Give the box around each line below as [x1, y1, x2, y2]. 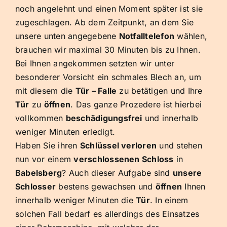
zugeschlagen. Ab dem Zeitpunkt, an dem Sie [15, 17, 194, 28]
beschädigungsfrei [65, 113, 142, 124]
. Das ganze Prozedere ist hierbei [70, 99, 202, 110]
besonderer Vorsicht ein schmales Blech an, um [15, 72, 201, 83]
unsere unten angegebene [15, 31, 119, 42]
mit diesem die [15, 86, 75, 96]
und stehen [157, 140, 202, 151]
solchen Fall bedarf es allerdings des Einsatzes [15, 209, 200, 219]
